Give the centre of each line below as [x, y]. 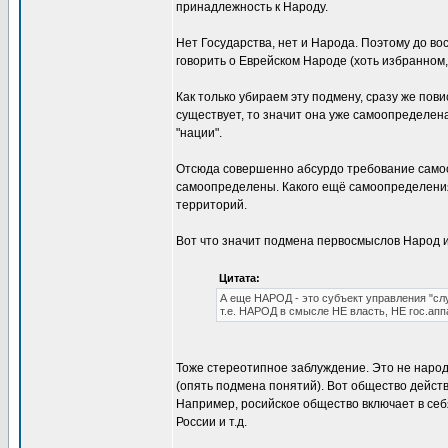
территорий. [211, 205]
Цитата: [239, 278]
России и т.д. [211, 422]
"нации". [199, 133]
